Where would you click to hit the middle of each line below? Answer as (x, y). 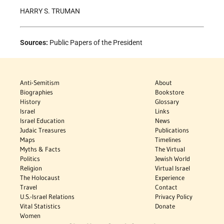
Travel (28, 187)
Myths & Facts (40, 149)
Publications (172, 130)
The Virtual (170, 149)
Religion (31, 168)
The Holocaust (40, 178)
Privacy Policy (174, 197)
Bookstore (170, 92)
